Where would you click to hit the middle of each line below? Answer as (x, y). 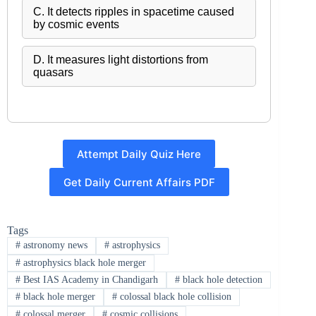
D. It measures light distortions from (121, 60)
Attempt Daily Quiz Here (139, 154)
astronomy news (54, 245)
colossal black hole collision (174, 297)
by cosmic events (76, 25)
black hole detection (221, 280)
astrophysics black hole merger (83, 262)
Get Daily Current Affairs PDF (139, 182)
